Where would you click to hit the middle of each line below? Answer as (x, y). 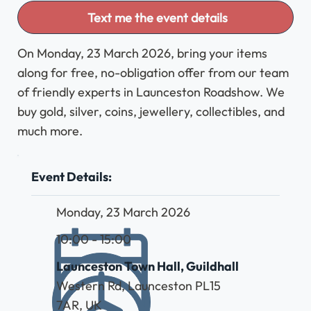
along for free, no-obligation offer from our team (153, 73)
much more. (50, 131)
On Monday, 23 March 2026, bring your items (143, 53)
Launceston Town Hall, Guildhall (147, 267)
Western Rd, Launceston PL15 (138, 286)
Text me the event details (157, 17)
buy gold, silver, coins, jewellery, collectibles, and (151, 111)
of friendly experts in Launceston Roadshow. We (151, 92)
